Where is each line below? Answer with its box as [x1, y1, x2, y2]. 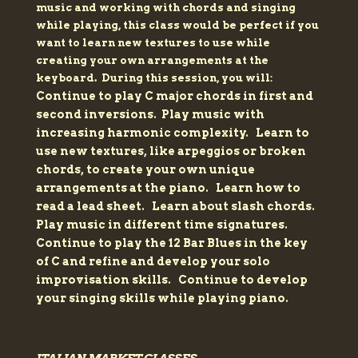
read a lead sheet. [35, 200, 152, 213]
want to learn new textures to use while [35, 37, 270, 50]
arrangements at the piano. [35, 181, 216, 195]
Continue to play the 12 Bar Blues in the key [35, 237, 308, 250]
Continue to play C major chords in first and [35, 89, 313, 103]
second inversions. [35, 108, 161, 121]
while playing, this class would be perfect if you [35, 19, 319, 32]
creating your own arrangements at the [35, 54, 268, 67]
